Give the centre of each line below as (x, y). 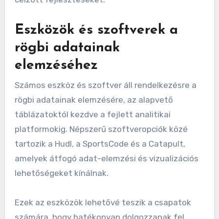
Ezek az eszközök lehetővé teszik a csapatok (103, 202)
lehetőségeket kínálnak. (61, 173)
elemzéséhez (56, 66)
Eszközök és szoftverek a (96, 31)
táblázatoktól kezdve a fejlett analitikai (92, 114)
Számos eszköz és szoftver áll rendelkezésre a (105, 85)
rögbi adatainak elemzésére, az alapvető (94, 99)
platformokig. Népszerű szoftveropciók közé (101, 129)
